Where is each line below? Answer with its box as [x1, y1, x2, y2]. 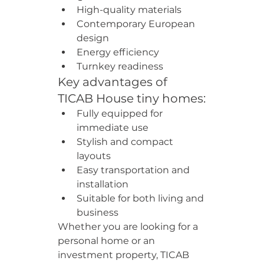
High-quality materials [77, 4, 181, 15]
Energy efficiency [77, 47, 159, 58]
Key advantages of [58, 75, 170, 89]
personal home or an [58, 235, 157, 246]
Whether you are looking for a [58, 221, 200, 232]
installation [77, 179, 128, 190]
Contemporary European [77, 18, 197, 29]
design [77, 32, 109, 44]
